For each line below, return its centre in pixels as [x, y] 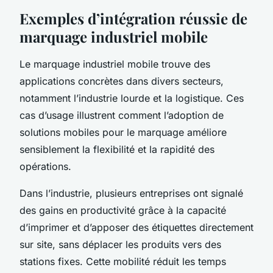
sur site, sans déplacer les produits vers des [120, 244]
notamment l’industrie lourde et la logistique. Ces [132, 98]
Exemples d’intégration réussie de [133, 18]
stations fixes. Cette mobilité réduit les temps [123, 261]
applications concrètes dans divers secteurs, [122, 81]
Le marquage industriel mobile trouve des [115, 64]
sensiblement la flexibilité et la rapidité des [117, 149]
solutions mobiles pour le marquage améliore [123, 132]
